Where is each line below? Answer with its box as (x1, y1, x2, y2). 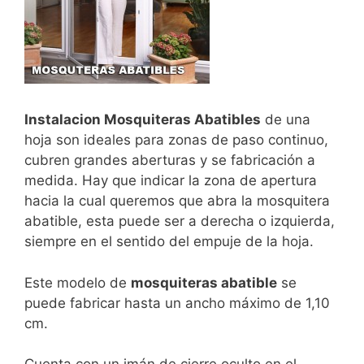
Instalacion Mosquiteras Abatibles (24, 111, 261, 128)
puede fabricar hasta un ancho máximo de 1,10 (24, 294, 330, 311)
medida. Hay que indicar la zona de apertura (24, 172, 317, 189)
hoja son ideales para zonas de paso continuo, (24, 132, 328, 149)
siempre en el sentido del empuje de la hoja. (24, 233, 314, 250)
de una (261, 111, 310, 128)
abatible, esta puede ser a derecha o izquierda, (24, 213, 335, 230)
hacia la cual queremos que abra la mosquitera (24, 193, 330, 210)
